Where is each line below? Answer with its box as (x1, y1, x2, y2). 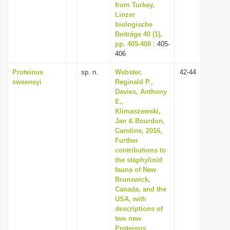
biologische (115, 21, 152, 28)
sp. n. (81, 68, 100, 76)
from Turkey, (115, 1, 155, 9)
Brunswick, (115, 176, 150, 183)
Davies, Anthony (115, 88, 167, 95)
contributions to (115, 146, 166, 154)
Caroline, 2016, (115, 127, 162, 135)
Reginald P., (115, 78, 153, 86)
